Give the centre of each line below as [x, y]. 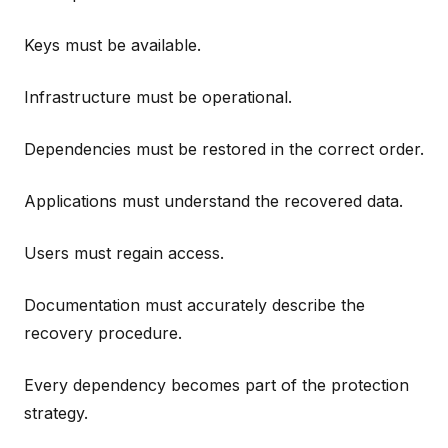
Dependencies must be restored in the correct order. [224, 148]
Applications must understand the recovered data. [213, 200]
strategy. [56, 412]
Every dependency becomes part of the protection [216, 384]
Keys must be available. [112, 44]
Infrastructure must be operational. [158, 96]
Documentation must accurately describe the [194, 304]
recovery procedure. [103, 332]
